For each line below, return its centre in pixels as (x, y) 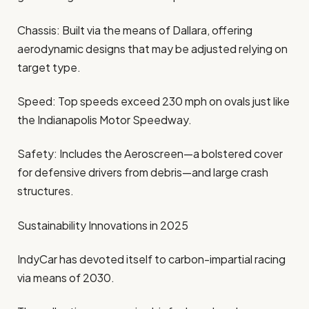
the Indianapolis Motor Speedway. (104, 120)
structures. (46, 191)
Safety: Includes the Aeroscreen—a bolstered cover (150, 154)
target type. (49, 67)
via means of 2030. (66, 278)
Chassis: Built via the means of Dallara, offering (135, 30)
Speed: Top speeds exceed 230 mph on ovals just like (153, 101)
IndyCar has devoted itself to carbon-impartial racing (151, 259)
